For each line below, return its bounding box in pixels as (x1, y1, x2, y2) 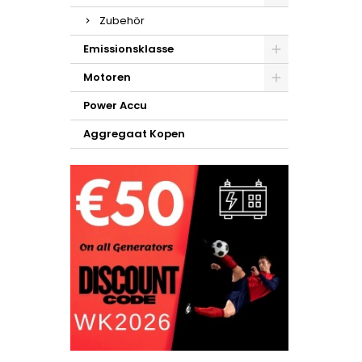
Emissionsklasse (83, 41, 174, 57)
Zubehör (99, 13, 145, 28)
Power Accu (83, 98, 147, 113)
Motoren (83, 69, 131, 85)
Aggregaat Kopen (83, 126, 185, 141)
